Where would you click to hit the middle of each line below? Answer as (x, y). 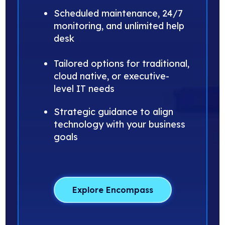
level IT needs (84, 88)
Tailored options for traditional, (122, 63)
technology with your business (120, 124)
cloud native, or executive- (112, 76)
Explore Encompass (113, 190)
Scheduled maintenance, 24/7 (119, 13)
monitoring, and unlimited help (119, 26)
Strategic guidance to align (114, 111)
